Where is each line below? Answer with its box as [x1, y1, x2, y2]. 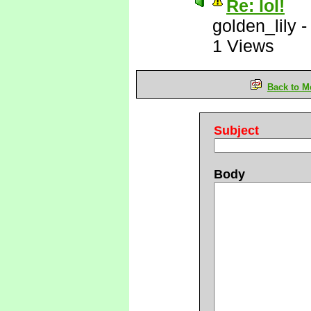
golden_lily [212, 16, 296, 35]
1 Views [212, 36, 274, 56]
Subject [214, 124, 259, 137]
